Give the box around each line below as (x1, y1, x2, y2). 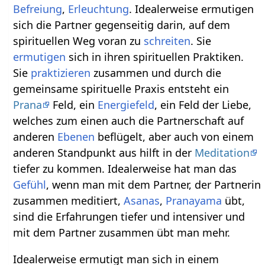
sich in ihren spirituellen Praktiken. (66, 49, 244, 64)
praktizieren (31, 65, 91, 80)
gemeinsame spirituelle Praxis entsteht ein (13, 81, 230, 96)
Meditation (195, 145, 250, 160)
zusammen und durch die (91, 65, 222, 80)
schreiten (144, 33, 191, 48)
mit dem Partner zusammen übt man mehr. (13, 225, 231, 240)
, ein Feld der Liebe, (154, 97, 252, 112)
